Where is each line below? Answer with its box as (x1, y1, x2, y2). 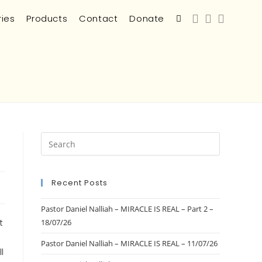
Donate (129, 12, 164, 25)
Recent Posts (51, 177, 108, 188)
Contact (79, 12, 118, 25)
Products (26, 12, 68, 25)
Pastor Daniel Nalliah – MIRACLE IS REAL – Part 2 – (41, 204, 213, 214)
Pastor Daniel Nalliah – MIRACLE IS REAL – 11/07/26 (41, 238, 218, 249)
